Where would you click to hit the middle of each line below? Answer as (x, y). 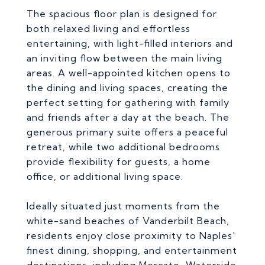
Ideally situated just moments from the (123, 206)
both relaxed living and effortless (109, 28)
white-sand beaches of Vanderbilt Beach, (128, 221)
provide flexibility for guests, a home (119, 161)
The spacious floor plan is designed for (122, 14)
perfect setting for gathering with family (128, 102)
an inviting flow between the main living (125, 58)
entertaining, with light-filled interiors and (130, 43)
